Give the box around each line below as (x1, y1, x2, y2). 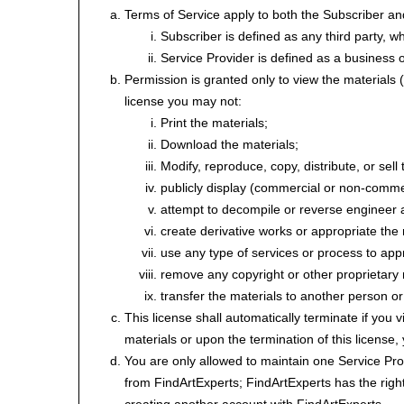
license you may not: (124, 94, 242, 108)
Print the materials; (161, 115, 268, 130)
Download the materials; (161, 137, 298, 151)
